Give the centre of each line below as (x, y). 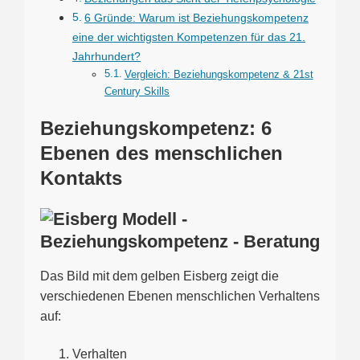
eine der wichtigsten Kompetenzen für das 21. (189, 37)
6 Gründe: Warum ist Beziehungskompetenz (196, 17)
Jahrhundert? (106, 56)
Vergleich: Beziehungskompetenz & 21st (219, 74)
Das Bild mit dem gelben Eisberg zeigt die (160, 276)
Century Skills (137, 91)
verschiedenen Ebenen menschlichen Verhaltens (180, 296)
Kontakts (81, 178)
